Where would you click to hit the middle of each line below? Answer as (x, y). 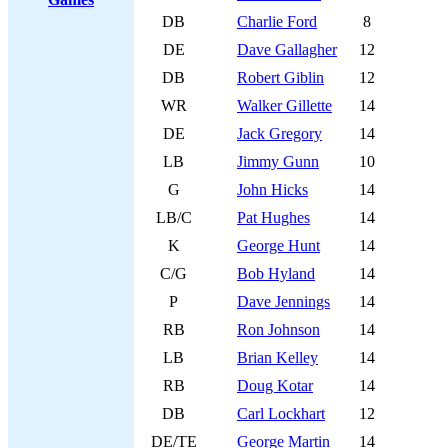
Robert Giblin (280, 77)
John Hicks (272, 189)
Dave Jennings (283, 301)
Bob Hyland (276, 273)
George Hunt (278, 245)
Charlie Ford (277, 21)
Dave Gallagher (287, 49)
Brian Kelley (277, 357)
